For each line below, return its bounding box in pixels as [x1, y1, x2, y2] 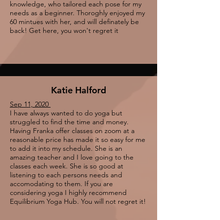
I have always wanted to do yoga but [10, 109, 122, 117]
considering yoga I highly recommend [10, 188, 127, 197]
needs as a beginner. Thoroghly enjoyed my [10, 8, 145, 17]
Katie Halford [51, 84, 106, 96]
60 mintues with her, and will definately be [10, 17, 139, 26]
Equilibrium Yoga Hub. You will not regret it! [10, 197, 146, 206]
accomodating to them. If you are [10, 179, 113, 188]
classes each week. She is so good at [10, 162, 123, 170]
